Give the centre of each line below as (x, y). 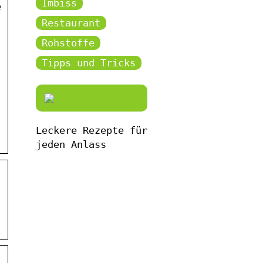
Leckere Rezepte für (92, 130)
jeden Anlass (71, 144)
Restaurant (71, 23)
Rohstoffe (68, 43)
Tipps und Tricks (89, 63)
